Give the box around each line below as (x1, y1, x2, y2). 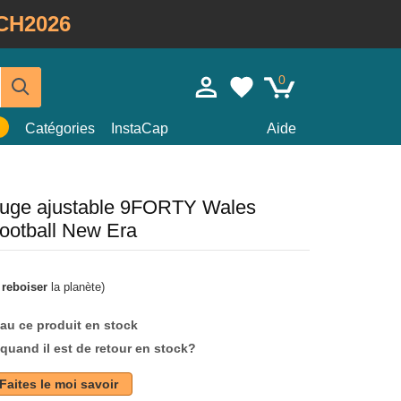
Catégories (25, 121, 95, 136)
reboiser (2, 280, 47, 294)
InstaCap (111, 121, 168, 136)
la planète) (47, 280, 105, 294)
